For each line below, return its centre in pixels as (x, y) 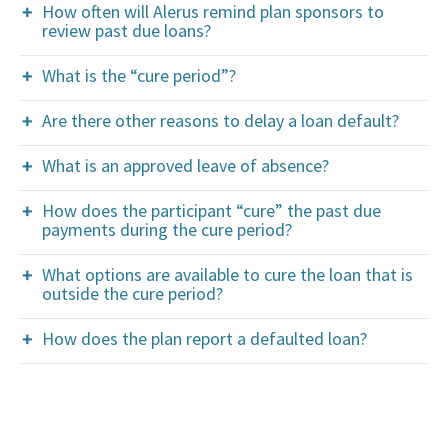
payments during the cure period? (167, 229)
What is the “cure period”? (139, 75)
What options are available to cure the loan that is (227, 274)
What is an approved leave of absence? (185, 165)
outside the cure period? (132, 293)
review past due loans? (126, 30)
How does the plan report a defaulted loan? (204, 338)
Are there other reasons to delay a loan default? (220, 120)
